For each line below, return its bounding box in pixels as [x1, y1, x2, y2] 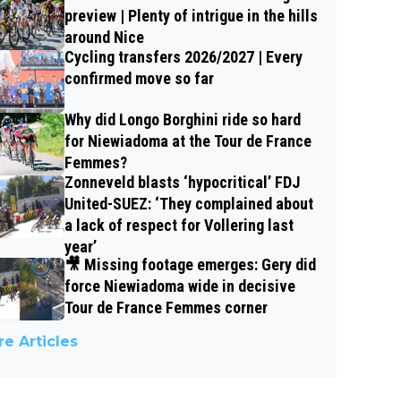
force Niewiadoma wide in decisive [64, 277, 295, 296]
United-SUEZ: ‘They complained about [64, 194, 313, 214]
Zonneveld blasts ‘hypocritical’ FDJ [64, 173, 300, 192]
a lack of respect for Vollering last [64, 216, 294, 235]
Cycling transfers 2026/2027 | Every [64, 47, 303, 67]
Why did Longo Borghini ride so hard [64, 110, 301, 130]
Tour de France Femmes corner [64, 298, 268, 318]
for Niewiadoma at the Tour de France [64, 132, 311, 151]
